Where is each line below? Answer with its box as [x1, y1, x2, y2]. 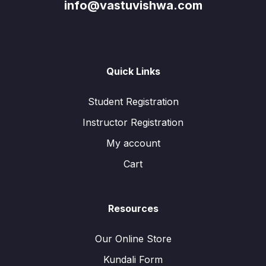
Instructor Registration [83, 116, 183, 129]
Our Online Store [94, 233, 172, 245]
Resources [107, 202, 159, 215]
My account [106, 137, 160, 150]
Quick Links [106, 65, 160, 78]
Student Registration [87, 96, 179, 108]
